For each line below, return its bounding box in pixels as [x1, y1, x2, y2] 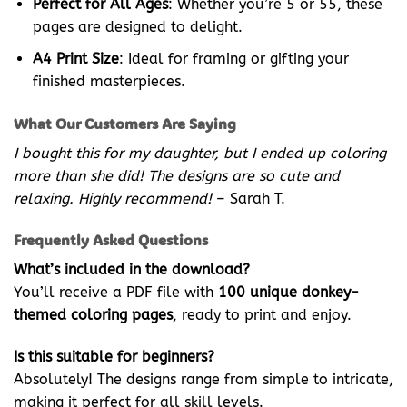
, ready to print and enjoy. [173, 306, 352, 324]
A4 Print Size [32, 49, 119, 67]
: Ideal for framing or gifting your [118, 49, 349, 67]
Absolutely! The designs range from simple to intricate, [14, 371, 393, 389]
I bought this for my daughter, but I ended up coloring [14, 144, 386, 162]
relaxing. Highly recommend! [14, 189, 212, 207]
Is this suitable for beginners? [14, 348, 214, 366]
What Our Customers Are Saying [14, 113, 236, 133]
